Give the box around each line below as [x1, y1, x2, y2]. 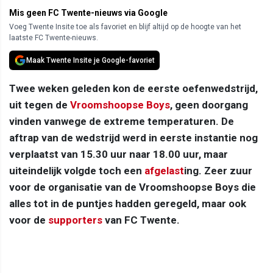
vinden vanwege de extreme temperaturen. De [9, 115, 234, 127]
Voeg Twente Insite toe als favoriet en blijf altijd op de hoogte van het [9, 22, 241, 31]
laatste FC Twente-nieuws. [9, 33, 98, 42]
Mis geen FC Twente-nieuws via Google [9, 7, 168, 18]
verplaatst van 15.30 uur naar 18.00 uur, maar [9, 147, 228, 160]
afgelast [144, 164, 184, 177]
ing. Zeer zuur [184, 164, 252, 177]
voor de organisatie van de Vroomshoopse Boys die [9, 180, 256, 193]
